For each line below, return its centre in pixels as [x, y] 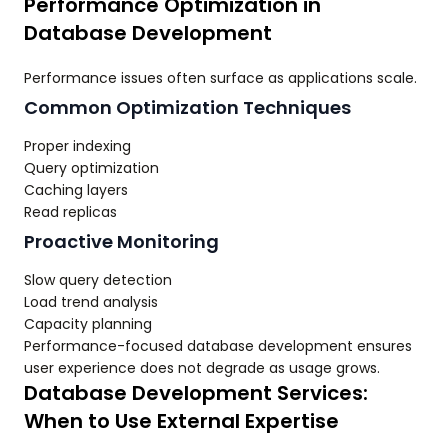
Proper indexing [77, 146]
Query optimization [91, 168]
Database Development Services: [196, 393]
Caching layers [76, 190]
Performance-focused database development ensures [218, 346]
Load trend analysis [91, 302]
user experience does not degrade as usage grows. [202, 368]
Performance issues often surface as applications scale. [220, 78]
